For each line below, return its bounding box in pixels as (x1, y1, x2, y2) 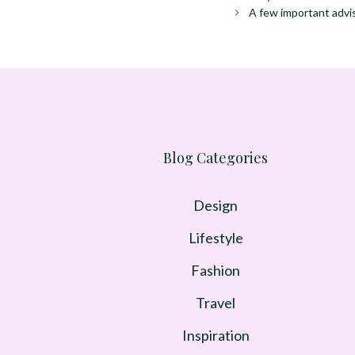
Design (193, 197, 238, 215)
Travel (196, 294, 235, 312)
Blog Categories (163, 148, 268, 168)
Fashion (191, 261, 240, 280)
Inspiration (181, 326, 250, 345)
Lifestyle (188, 229, 243, 247)
